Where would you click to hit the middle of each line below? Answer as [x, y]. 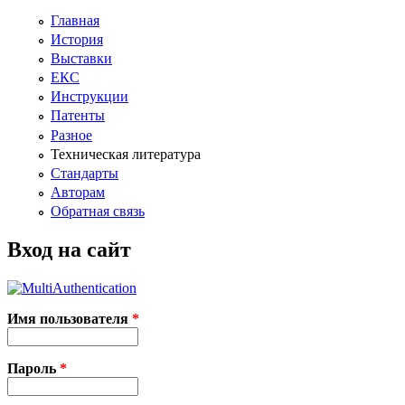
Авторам [78, 193]
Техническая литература [126, 154]
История [77, 39]
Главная [75, 20]
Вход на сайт [69, 250]
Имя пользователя [70, 319]
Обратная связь [98, 212]
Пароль [33, 369]
